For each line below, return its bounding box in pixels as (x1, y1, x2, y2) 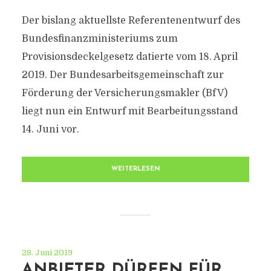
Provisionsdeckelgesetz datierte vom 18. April (21, 51, 238, 62)
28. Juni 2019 (21, 248, 73, 257)
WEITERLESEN (111, 166, 160, 172)
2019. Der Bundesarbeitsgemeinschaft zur (21, 70, 224, 80)
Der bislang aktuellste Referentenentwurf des (21, 15, 240, 26)
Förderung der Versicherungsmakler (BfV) (21, 88, 227, 99)
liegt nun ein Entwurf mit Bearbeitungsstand (21, 106, 238, 117)
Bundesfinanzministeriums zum (21, 33, 178, 44)
